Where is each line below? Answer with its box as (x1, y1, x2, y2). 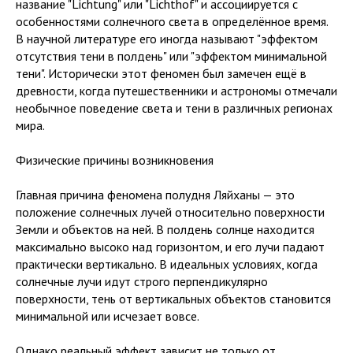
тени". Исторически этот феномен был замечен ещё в (16, 65, 307, 81)
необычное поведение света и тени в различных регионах (16, 100, 333, 116)
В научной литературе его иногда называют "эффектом (16, 31, 318, 46)
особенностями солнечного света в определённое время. (16, 13, 328, 29)
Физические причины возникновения (16, 152, 214, 168)
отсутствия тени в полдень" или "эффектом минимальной (16, 48, 327, 64)
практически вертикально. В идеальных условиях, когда (16, 256, 318, 272)
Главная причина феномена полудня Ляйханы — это (16, 187, 295, 203)
